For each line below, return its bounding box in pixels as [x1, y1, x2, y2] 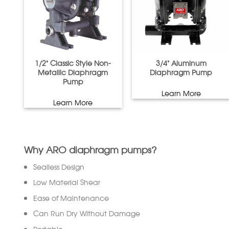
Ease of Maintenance [33, 192, 109, 203]
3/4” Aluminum [155, 57, 207, 68]
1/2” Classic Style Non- [35, 57, 111, 68]
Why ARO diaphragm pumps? [24, 142, 157, 156]
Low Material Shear [33, 176, 100, 188]
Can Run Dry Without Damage [33, 208, 140, 219]
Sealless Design [33, 161, 84, 172]
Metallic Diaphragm [38, 66, 108, 78]
